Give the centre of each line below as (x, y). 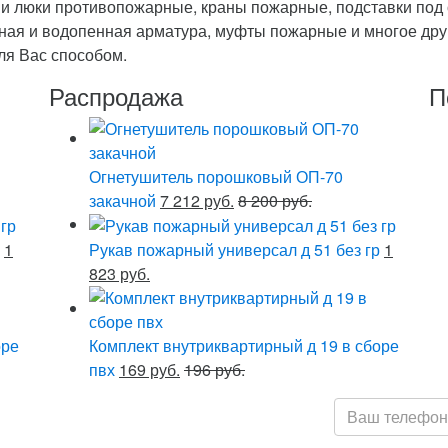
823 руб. (119, 274)
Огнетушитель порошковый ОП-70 (216, 176)
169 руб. (149, 370)
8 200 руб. (275, 200)
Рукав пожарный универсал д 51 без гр (234, 250)
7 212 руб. (197, 200)
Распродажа (116, 95)
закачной (122, 200)
